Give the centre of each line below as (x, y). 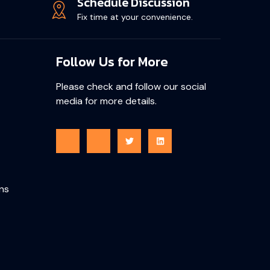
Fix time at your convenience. (135, 17)
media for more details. (106, 101)
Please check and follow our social (131, 87)
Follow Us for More (112, 62)
